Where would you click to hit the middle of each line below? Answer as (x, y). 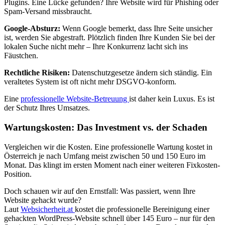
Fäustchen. (21, 56)
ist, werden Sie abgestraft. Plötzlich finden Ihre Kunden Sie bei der (109, 38)
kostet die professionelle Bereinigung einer (142, 209)
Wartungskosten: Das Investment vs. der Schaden (106, 127)
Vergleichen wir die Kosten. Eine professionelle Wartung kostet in (108, 147)
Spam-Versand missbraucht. (48, 12)
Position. (18, 174)
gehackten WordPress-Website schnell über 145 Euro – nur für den (109, 218)
